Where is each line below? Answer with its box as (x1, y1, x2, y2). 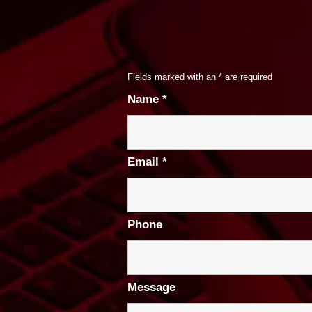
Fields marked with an (127, 72, 219, 83)
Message (127, 281, 175, 295)
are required (222, 72, 272, 83)
